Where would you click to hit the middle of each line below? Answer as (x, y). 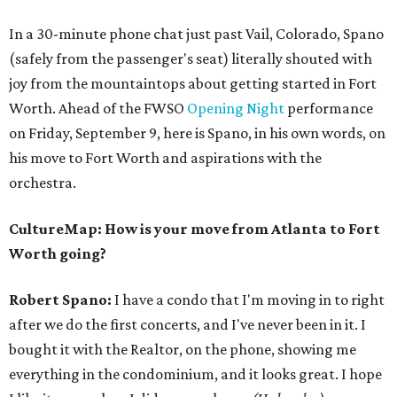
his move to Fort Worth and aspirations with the (165, 158)
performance (329, 109)
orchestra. (43, 183)
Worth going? (58, 254)
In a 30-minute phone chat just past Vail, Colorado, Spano (196, 34)
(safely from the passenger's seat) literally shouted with (191, 59)
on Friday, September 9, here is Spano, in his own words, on (197, 133)
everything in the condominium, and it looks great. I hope (195, 374)
